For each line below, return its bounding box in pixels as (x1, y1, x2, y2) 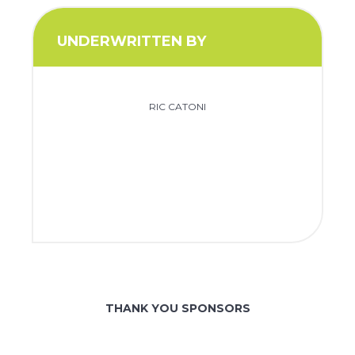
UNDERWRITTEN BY (57, 32, 207, 50)
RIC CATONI (149, 101, 206, 113)
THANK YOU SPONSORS (105, 301, 250, 316)
